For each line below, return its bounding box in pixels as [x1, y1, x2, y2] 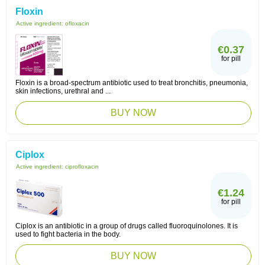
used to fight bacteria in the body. [15, 230, 121, 238]
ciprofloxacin [65, 163, 99, 170]
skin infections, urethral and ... [15, 87, 111, 95]
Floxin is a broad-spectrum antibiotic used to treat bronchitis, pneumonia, [15, 79, 248, 87]
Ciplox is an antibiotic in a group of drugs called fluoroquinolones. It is [15, 222, 238, 230]
